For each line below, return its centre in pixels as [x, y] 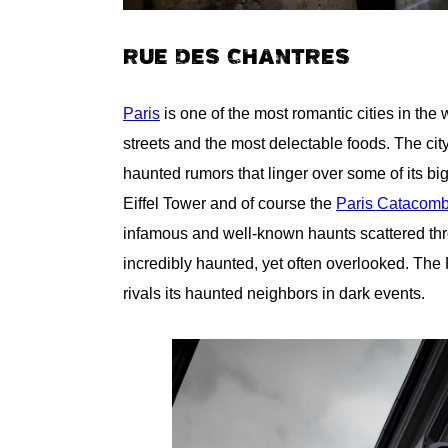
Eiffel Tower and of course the [229, 203]
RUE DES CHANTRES [236, 56]
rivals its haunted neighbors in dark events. [274, 293]
